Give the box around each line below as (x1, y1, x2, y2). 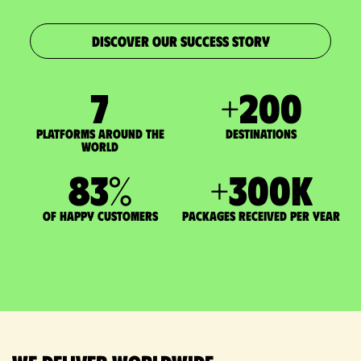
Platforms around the (35, 126, 164, 142)
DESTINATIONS (226, 126, 297, 142)
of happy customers (42, 208, 158, 224)
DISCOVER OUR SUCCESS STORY (91, 32, 270, 51)
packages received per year (182, 208, 340, 224)
